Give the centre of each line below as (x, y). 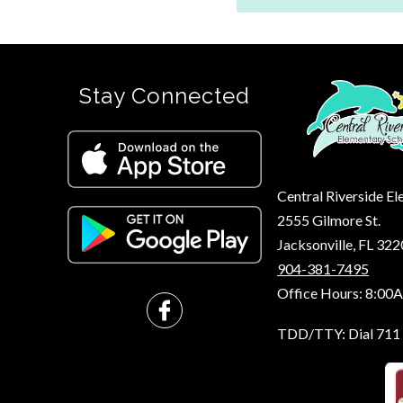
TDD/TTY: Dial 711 (339, 333)
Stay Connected (165, 95)
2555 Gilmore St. (329, 219)
